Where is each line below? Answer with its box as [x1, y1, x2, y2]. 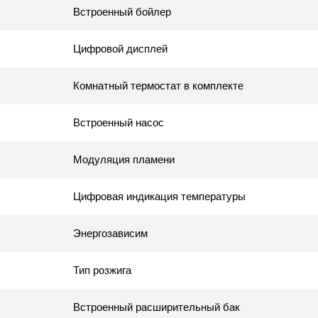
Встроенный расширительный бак [73, 300, 240, 313]
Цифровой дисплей [73, 42, 168, 55]
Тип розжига [73, 263, 131, 276]
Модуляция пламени [73, 153, 175, 165]
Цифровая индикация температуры [73, 190, 246, 202]
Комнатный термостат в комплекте [73, 79, 243, 92]
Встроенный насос [73, 116, 164, 128]
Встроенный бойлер [73, 5, 171, 18]
